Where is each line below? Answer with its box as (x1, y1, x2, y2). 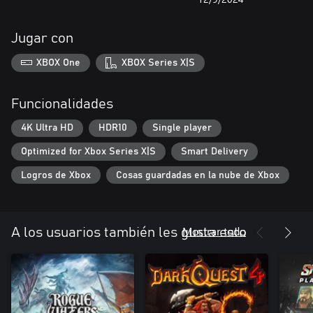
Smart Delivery (181, 146, 248, 156)
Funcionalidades (11, 96, 113, 111)
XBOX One (36, 57, 81, 68)
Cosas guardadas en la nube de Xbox (116, 170, 279, 180)
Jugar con (11, 31, 73, 45)
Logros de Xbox (21, 170, 91, 180)
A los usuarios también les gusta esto (11, 226, 247, 240)
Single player (152, 123, 212, 133)
